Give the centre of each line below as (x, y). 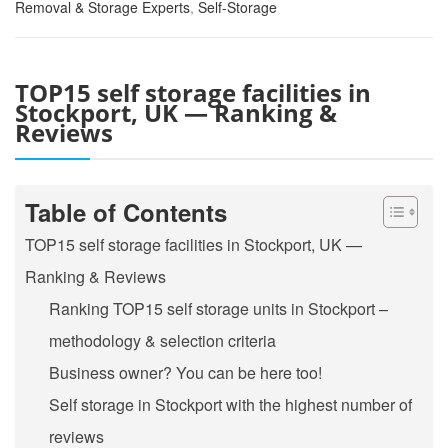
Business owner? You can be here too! (185, 372)
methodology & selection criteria (162, 340)
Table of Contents (126, 211)
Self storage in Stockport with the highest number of (230, 404)
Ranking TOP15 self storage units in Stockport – (218, 308)
